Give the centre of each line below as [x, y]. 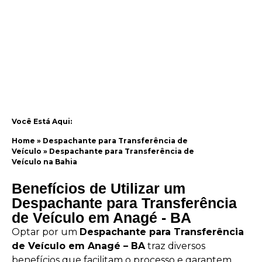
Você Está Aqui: [42, 122]
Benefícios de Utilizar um [99, 189]
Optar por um [46, 232]
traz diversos [175, 246]
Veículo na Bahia [44, 161]
